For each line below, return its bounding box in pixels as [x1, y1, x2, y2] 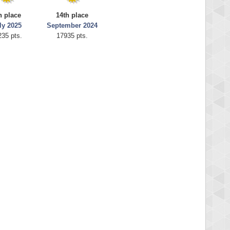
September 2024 [47, 22, 98, 30]
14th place [56, 11, 88, 20]
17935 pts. [56, 32, 88, 40]
